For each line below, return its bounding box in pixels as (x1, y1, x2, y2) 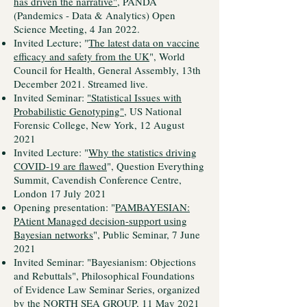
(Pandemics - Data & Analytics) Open (14, 8, 175, 22)
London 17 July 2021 (14, 186, 106, 200)
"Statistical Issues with (87, 90, 182, 104)
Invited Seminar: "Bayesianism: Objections (14, 255, 196, 269)
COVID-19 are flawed (14, 159, 107, 173)
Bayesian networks (14, 228, 93, 241)
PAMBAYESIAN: (115, 200, 190, 214)
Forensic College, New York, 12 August (14, 118, 184, 132)
